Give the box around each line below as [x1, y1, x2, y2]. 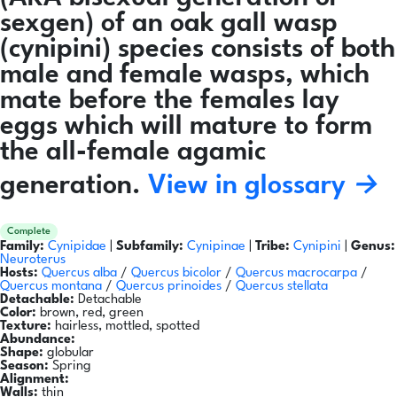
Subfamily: [116, 240, 183, 254]
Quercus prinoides [116, 280, 222, 294]
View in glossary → [148, 173, 380, 199]
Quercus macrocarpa [236, 267, 357, 281]
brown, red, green [36, 307, 144, 321]
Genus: [351, 240, 395, 254]
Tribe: [255, 240, 290, 254]
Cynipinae [187, 240, 249, 254]
